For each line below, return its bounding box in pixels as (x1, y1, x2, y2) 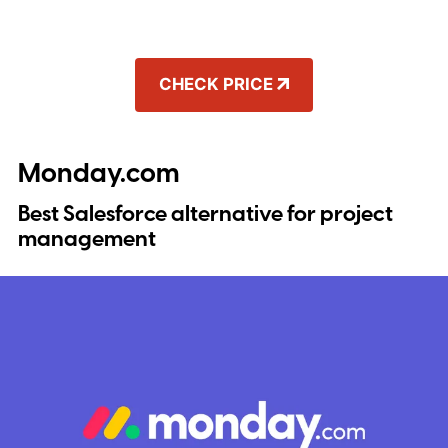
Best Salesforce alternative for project (17, 199, 393, 231)
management (17, 224, 156, 256)
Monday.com (17, 155, 180, 194)
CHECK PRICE (158, 73, 273, 94)
